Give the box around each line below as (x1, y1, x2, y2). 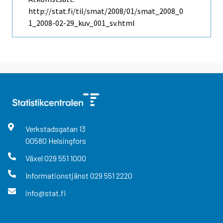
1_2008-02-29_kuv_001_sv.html (28, 17, 135, 28)
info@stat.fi (25, 188, 66, 198)
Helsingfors (48, 135, 86, 145)
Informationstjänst (25, 171, 90, 181)
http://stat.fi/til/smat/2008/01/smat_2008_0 (28, 5, 183, 16)
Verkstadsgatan (25, 123, 79, 133)
